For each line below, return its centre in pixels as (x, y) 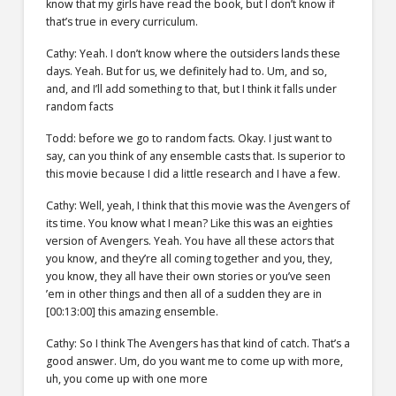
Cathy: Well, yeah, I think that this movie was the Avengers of (198, 206)
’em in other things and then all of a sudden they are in (183, 294)
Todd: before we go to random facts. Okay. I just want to (189, 139)
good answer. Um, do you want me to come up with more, (194, 362)
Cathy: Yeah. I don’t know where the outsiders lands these (193, 54)
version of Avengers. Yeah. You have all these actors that (190, 241)
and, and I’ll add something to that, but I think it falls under (191, 89)
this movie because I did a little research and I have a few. (193, 174)
